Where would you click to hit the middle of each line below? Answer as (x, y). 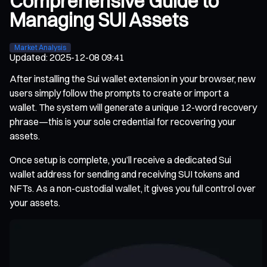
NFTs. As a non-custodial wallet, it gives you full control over (133, 188)
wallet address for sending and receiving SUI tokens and (125, 174)
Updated (28, 57)
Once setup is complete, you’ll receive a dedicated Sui (120, 159)
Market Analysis (40, 47)
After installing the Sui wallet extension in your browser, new (133, 78)
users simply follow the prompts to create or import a (119, 93)
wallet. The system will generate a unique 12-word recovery (133, 107)
